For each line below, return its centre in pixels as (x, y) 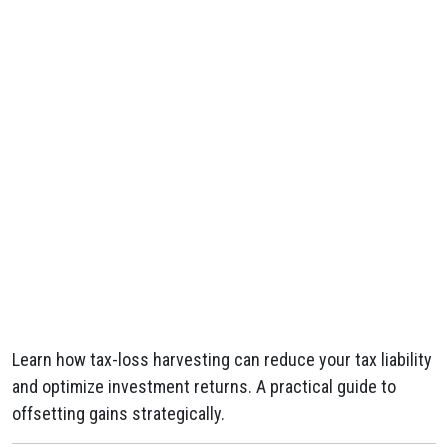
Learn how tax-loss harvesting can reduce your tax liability (222, 359)
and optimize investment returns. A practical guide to (204, 386)
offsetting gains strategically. (118, 413)
